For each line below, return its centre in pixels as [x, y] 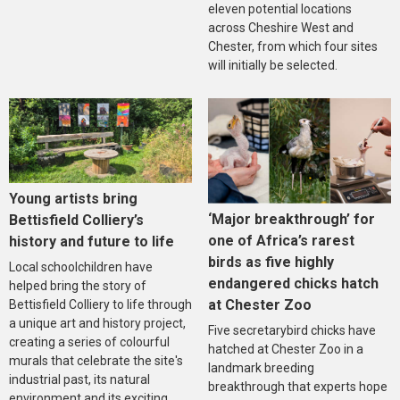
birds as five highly [271, 262]
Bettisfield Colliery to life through [100, 305]
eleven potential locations [279, 9]
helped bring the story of [78, 286]
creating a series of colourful [89, 342]
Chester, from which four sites [292, 47]
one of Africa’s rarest [281, 240]
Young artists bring [73, 199]
